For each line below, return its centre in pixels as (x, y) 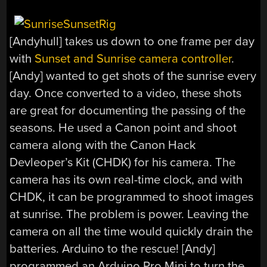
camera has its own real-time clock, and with (126, 179)
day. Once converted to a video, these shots (126, 93)
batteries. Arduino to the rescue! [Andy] (113, 249)
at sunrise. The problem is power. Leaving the (129, 214)
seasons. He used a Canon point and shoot (123, 128)
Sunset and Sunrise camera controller (133, 58)
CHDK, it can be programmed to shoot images (132, 197)
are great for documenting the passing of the (128, 110)
